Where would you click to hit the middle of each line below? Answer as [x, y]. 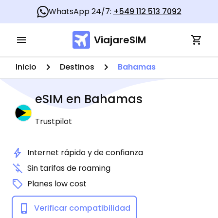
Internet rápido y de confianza [85, 153]
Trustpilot [54, 121]
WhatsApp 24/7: [81, 11]
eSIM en [58, 99]
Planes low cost [57, 184]
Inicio [26, 67]
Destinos [77, 67]
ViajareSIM [120, 40]
